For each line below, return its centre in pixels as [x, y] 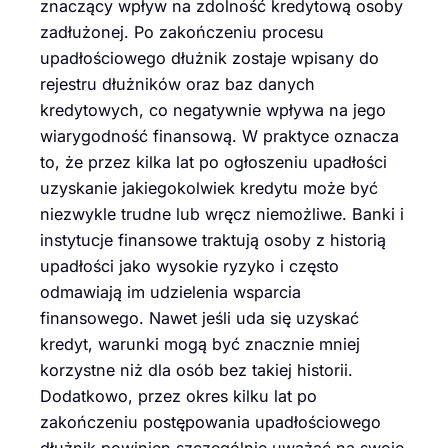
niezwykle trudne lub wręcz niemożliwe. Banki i [222, 213]
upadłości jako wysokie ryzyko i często [189, 265]
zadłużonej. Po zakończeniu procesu [182, 31]
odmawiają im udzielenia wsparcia [170, 291]
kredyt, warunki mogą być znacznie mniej [200, 343]
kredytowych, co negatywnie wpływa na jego [213, 109]
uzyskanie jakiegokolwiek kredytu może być [209, 187]
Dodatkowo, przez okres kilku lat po [178, 395]
